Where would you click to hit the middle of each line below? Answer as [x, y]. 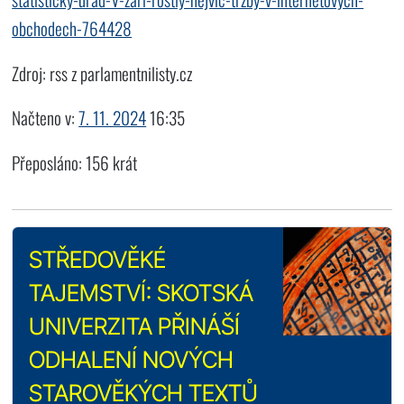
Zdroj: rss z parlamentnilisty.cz [102, 73]
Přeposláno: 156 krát [75, 162]
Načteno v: [46, 118]
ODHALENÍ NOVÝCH [131, 360]
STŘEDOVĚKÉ [97, 260]
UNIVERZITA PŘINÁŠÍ [134, 326]
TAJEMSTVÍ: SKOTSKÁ [141, 293]
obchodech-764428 [72, 29]
